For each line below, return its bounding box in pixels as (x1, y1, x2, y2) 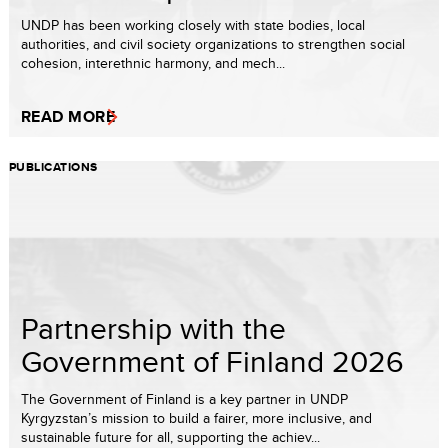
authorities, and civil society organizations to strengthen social (21, 34, 405, 54)
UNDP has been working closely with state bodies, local (21, 15, 365, 35)
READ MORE (21, 105, 116, 128)
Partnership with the (21, 307, 286, 349)
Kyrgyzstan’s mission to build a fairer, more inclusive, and (21, 408, 372, 428)
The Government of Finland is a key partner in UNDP (21, 389, 348, 409)
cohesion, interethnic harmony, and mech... (21, 53, 285, 73)
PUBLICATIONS (9, 158, 98, 176)
